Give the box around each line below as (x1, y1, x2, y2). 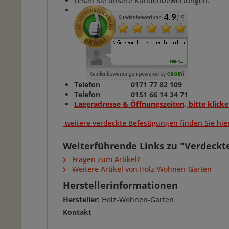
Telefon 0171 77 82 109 (74, 80, 184, 89)
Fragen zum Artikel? (70, 154, 140, 164)
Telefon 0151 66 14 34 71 (74, 89, 188, 99)
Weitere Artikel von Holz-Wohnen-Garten (70, 164, 212, 174)
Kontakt (63, 207, 91, 217)
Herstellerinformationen (63, 179, 178, 191)
